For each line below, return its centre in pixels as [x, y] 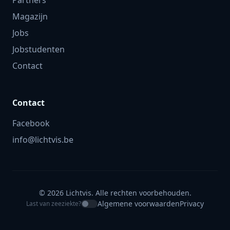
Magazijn [30, 16]
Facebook [31, 123]
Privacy [192, 204]
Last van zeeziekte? [54, 203]
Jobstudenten [39, 49]
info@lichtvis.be [43, 140]
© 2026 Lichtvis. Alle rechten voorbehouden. [115, 193]
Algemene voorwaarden [139, 204]
